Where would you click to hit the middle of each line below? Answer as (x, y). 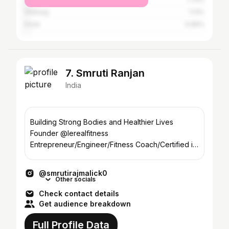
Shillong (37, 12)
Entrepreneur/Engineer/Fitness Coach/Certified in (113, 144)
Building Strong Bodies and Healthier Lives (102, 122)
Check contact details (79, 193)
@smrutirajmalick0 (73, 173)
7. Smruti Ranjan (105, 73)
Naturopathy (51, 156)
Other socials (75, 179)
